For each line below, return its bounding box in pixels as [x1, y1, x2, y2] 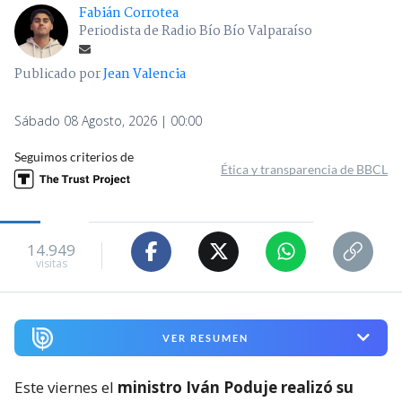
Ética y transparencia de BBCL [221, 161, 388, 177]
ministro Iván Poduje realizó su [118, 376, 354, 398]
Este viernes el [14, 376, 118, 398]
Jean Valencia [103, 63, 186, 85]
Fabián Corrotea [79, 2, 179, 24]
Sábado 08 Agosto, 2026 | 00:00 [14, 111, 202, 129]
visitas [35, 256, 67, 272]
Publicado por [14, 63, 103, 85]
